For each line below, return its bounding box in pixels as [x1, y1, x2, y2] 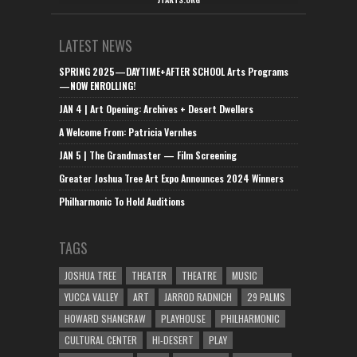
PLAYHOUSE [161, 312, 206, 325]
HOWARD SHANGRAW [65, 312, 146, 325]
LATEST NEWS [59, 35, 132, 56]
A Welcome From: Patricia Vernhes [59, 125, 197, 139]
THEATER [131, 269, 167, 282]
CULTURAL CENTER [65, 333, 137, 347]
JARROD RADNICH [164, 290, 232, 304]
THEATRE [182, 269, 217, 282]
